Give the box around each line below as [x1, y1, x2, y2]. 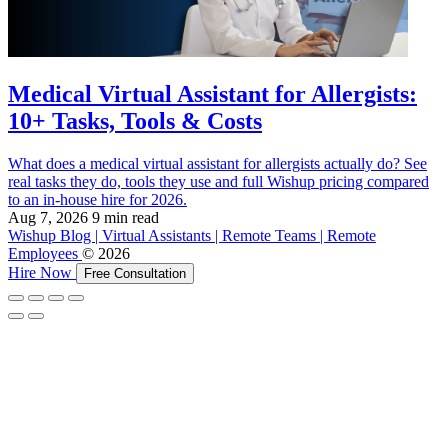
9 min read [92, 209, 159, 227]
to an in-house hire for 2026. [8, 191, 187, 209]
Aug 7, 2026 [8, 209, 88, 227]
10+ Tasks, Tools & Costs [8, 108, 262, 135]
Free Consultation [84, 266, 186, 282]
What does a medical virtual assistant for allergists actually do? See [8, 155, 427, 173]
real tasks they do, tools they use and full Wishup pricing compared [8, 173, 429, 191]
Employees [8, 245, 82, 263]
